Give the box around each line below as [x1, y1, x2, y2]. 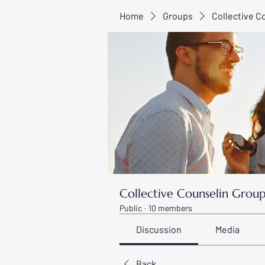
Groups [163, 10, 193, 21]
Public [119, 203, 142, 213]
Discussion [136, 224, 182, 235]
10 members [148, 203, 192, 213]
